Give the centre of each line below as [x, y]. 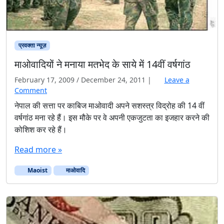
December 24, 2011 [113, 80]
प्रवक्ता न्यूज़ [32, 45]
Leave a [177, 80]
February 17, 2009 [44, 80]
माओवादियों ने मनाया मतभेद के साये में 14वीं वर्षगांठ [102, 64]
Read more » [38, 150]
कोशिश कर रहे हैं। [41, 130]
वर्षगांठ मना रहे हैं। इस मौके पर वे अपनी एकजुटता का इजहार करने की [112, 118]
